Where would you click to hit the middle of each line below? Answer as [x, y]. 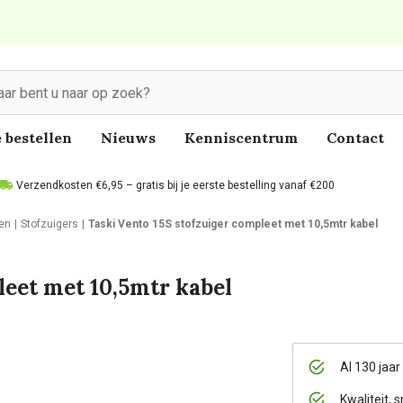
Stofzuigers [49, 224]
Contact [355, 138]
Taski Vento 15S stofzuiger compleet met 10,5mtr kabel [233, 224]
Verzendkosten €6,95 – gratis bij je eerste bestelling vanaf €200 [175, 185]
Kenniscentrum [241, 138]
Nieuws [128, 138]
